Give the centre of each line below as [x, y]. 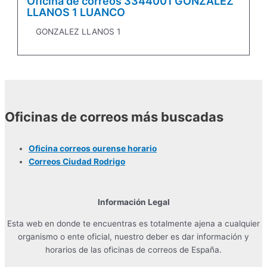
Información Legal [133, 202]
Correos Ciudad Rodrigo [77, 162]
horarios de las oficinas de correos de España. [133, 249]
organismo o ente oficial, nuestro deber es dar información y [133, 236]
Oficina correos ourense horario [93, 149]
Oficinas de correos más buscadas [114, 117]
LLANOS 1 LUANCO [76, 13]
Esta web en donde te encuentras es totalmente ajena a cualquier [133, 223]
